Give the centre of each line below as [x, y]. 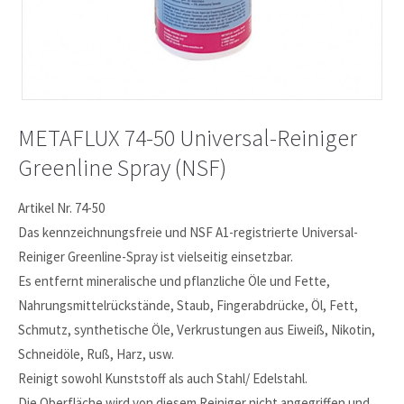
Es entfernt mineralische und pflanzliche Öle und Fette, [174, 280]
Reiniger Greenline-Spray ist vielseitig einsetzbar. [156, 256]
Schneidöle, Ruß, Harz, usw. [96, 353]
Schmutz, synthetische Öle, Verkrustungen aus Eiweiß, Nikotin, [197, 329]
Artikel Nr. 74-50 [62, 207]
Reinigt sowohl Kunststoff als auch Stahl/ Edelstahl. [163, 378]
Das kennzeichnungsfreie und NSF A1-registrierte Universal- [188, 232]
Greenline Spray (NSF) [123, 167]
